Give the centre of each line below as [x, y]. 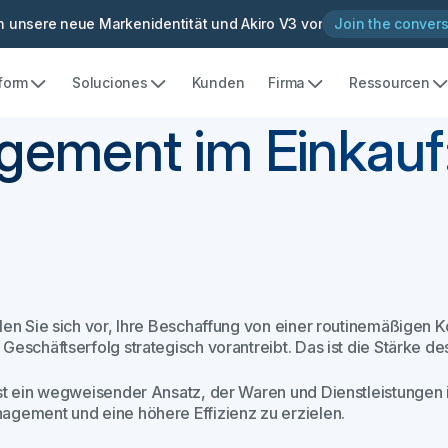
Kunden [218, 82]
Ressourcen [389, 82]
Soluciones [110, 82]
